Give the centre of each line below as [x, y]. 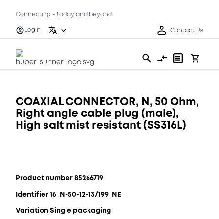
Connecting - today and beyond [64, 14]
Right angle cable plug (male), [97, 113]
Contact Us [187, 30]
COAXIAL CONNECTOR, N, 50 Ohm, [107, 101]
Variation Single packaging [63, 210]
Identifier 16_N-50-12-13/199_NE [68, 194]
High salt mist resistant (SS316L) [101, 125]
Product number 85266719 [59, 178]
